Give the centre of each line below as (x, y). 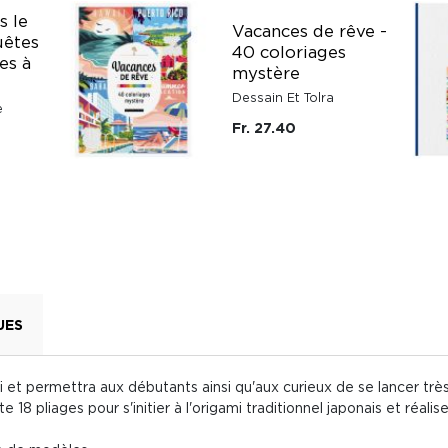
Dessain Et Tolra (283, 97)
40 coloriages (289, 51)
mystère (266, 72)
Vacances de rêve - (309, 30)
